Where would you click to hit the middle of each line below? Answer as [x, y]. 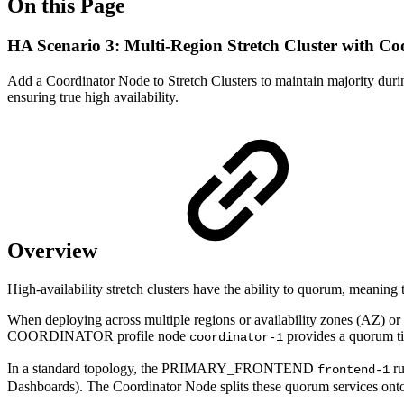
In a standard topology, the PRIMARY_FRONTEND [162, 369]
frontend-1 [353, 370]
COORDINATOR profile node [98, 336]
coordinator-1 [236, 338]
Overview [55, 251]
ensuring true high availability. [93, 96]
